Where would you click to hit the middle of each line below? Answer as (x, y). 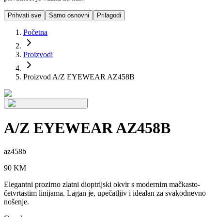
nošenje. (16, 201)
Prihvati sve (24, 15)
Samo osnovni (69, 15)
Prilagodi (109, 15)
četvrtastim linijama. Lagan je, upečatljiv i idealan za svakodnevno (105, 193)
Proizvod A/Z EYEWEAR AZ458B (79, 77)
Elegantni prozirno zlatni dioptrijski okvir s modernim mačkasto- (102, 184)
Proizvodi (38, 55)
